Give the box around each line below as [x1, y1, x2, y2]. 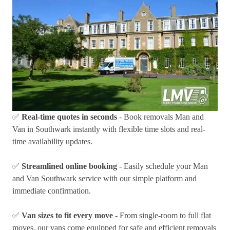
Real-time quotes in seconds [22, 112, 117, 122]
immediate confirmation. [12, 186, 91, 196]
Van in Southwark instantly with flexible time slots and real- [12, 125, 205, 134]
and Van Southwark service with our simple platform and [12, 174, 197, 183]
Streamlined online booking [22, 162, 117, 171]
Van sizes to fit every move [22, 211, 113, 220]
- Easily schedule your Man [117, 162, 208, 171]
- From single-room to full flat [113, 211, 211, 220]
